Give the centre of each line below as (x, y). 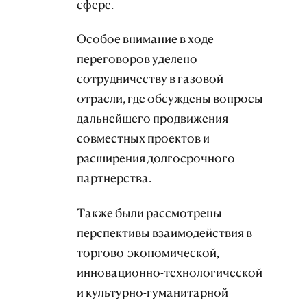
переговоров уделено (137, 59)
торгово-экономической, (148, 253)
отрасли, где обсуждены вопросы (170, 99)
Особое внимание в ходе (145, 39)
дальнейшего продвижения (152, 119)
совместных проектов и (143, 138)
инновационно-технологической (170, 273)
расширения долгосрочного (156, 158)
